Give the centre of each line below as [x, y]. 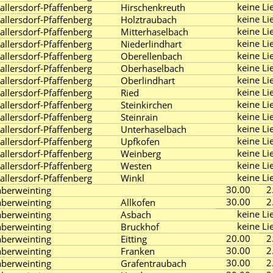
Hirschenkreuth [153, 7]
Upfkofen [140, 141]
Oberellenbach [151, 56]
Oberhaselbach [152, 68]
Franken [138, 251]
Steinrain [139, 117]
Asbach [136, 214]
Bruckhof [140, 227]
